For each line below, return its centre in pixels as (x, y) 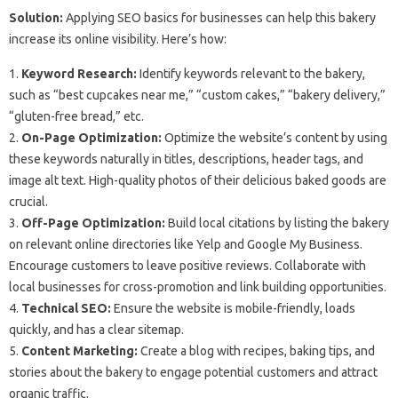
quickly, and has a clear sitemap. (96, 330)
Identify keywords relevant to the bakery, (251, 74)
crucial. (28, 202)
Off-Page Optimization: (93, 223)
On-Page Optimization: (92, 138)
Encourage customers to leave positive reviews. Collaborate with (187, 266)
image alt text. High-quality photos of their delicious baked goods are (198, 180)
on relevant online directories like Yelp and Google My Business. (186, 244)
